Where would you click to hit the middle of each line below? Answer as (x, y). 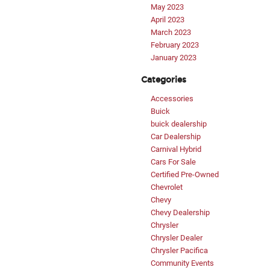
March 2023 (171, 33)
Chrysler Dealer (177, 238)
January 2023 (174, 58)
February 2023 (175, 45)
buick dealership (179, 124)
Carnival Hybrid (176, 149)
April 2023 (168, 20)
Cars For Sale (173, 162)
